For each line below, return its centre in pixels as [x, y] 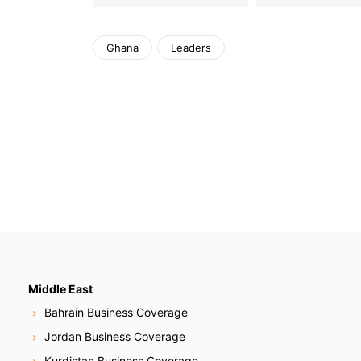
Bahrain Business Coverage [116, 313]
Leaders [191, 48]
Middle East [60, 288]
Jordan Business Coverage [115, 337]
